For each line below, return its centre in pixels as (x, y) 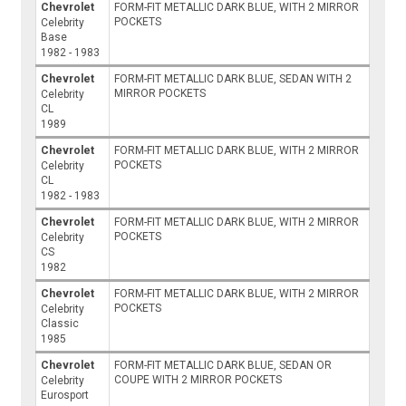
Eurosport (65, 396)
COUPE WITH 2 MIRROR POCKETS (198, 380)
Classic (60, 324)
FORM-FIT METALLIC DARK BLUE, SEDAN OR (223, 366)
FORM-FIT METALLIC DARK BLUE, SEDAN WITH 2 (233, 79)
